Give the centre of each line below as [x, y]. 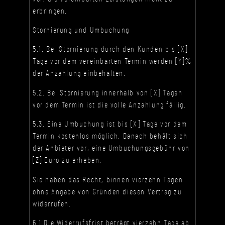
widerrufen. [52, 204]
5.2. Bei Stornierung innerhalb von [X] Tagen [108, 93]
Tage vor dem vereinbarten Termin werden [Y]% [113, 62]
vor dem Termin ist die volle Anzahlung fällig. [109, 105]
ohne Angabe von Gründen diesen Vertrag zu [107, 192]
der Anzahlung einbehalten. [79, 74]
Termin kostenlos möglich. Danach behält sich [110, 136]
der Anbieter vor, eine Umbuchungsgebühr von [111, 148]
